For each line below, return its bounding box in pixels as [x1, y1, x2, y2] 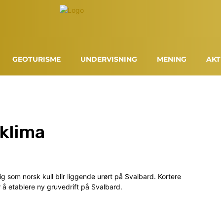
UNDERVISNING [80, 55, 138, 64]
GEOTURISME [12, 55, 61, 64]
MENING [157, 55, 187, 64]
